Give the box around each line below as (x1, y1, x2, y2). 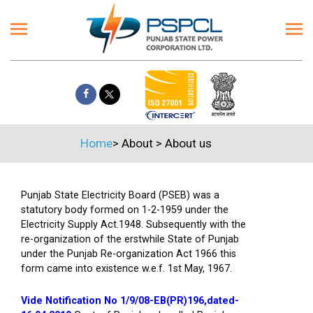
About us (165, 136, 212, 150)
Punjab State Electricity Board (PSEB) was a (21, 189, 219, 201)
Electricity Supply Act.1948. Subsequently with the (21, 219, 246, 231)
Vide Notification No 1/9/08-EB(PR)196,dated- (21, 295, 239, 307)
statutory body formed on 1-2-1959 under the (21, 204, 228, 216)
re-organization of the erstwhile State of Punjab (21, 233, 239, 245)
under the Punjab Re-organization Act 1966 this (21, 248, 236, 260)
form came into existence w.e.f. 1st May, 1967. (21, 263, 232, 275)
